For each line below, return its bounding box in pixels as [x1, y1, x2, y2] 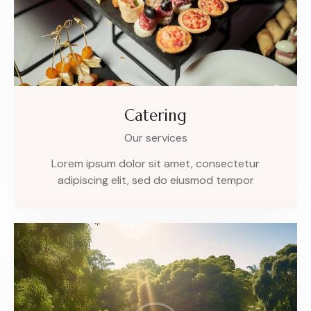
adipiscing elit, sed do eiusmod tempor [57, 173, 254, 188]
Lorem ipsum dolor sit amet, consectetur [51, 156, 260, 171]
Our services [124, 131, 187, 146]
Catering [124, 106, 187, 126]
